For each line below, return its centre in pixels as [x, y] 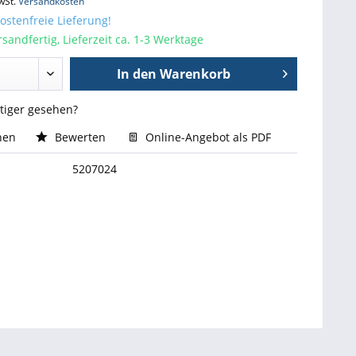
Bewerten [80, 137]
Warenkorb [195, 74]
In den [137, 74]
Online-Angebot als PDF [206, 137]
